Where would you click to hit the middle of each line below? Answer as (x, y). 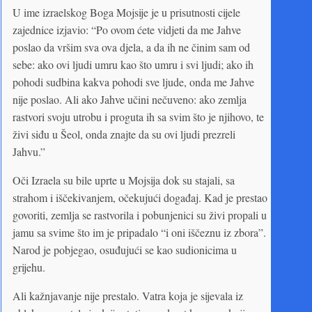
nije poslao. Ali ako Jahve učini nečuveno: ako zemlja (130, 99)
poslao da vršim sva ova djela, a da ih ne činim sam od (131, 47)
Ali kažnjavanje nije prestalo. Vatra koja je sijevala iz (128, 295)
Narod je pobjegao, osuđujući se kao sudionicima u (125, 249)
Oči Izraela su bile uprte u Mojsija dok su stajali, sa (124, 180)
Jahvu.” (29, 151)
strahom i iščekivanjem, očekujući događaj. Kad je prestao (140, 197)
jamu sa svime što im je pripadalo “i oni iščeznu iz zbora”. (139, 232)
